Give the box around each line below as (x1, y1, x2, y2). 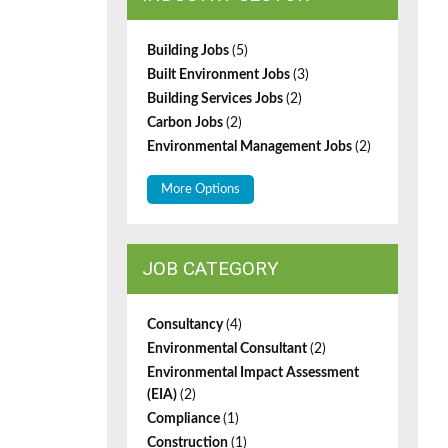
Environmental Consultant (147, 342, 310, 356)
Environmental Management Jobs (147, 140, 355, 154)
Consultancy (147, 318, 226, 332)
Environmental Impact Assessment (147, 366, 359, 380)
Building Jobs (147, 44, 232, 58)
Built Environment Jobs (147, 68, 293, 82)
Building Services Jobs (147, 92, 286, 106)
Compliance (147, 412, 223, 426)
